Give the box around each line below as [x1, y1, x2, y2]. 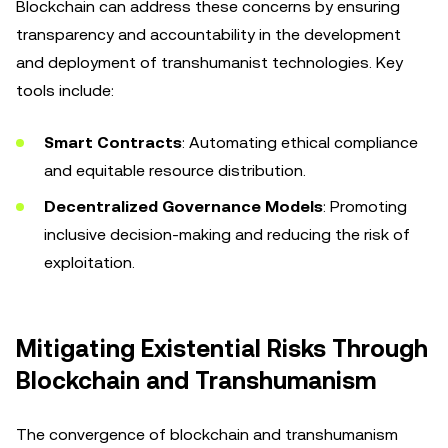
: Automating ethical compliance [182, 133, 418, 152]
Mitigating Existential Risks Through [16, 335, 428, 363]
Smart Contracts [44, 133, 182, 152]
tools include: [16, 81, 114, 100]
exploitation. [44, 253, 135, 272]
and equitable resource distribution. [44, 161, 306, 180]
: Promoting [323, 197, 407, 216]
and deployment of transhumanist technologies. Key [16, 53, 403, 72]
